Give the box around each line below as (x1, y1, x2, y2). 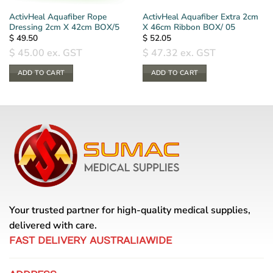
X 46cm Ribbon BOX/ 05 (142, 21, 235, 33)
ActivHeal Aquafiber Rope (9, 10, 107, 23)
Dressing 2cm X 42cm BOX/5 (9, 21, 119, 33)
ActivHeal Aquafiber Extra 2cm (142, 10, 258, 23)
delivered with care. (9, 219, 97, 233)
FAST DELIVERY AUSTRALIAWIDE (9, 235, 172, 247)
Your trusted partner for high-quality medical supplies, (9, 204, 250, 218)
